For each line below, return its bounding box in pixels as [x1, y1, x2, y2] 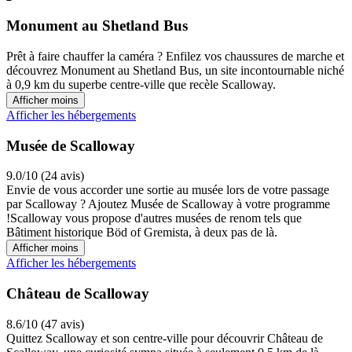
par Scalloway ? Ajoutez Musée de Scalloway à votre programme [6, 197, 330, 211]
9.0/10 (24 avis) [6, 169, 84, 183]
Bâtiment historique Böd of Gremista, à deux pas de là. [6, 225, 277, 240]
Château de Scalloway [6, 285, 149, 302]
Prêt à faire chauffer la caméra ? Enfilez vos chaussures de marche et [6, 49, 344, 63]
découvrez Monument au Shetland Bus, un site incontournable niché [6, 63, 344, 77]
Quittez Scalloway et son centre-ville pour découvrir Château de [6, 331, 323, 345]
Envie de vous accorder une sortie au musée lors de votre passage [6, 183, 329, 197]
